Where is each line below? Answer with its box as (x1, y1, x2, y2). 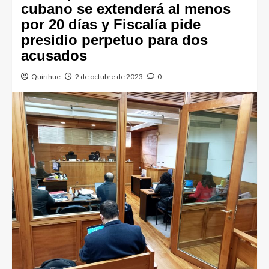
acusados (21, 47, 87, 64)
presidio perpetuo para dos (21, 32, 208, 49)
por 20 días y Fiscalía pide (21, 16, 201, 33)
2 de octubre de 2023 (75, 72, 143, 82)
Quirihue (31, 72, 61, 82)
